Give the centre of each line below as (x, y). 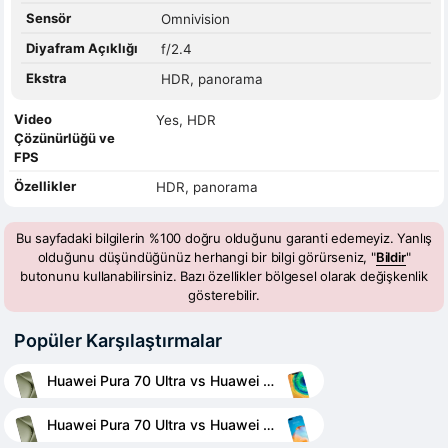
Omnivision (196, 18)
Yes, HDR (185, 119)
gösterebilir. (224, 294)
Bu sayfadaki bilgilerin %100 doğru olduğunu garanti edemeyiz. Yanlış (224, 237)
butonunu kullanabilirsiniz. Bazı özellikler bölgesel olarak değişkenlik (224, 275)
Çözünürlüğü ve (64, 137)
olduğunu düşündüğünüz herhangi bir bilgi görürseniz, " (206, 256)
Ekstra (46, 77)
